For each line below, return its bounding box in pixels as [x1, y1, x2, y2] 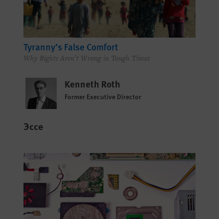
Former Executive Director [65, 91, 141, 101]
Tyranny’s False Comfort [23, 40, 118, 53]
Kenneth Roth [65, 77, 120, 90]
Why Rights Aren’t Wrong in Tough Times [23, 53, 150, 63]
